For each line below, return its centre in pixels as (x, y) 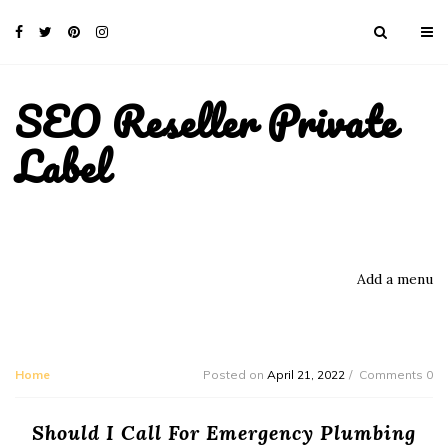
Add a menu (395, 278)
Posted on (235, 374)
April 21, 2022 (306, 374)
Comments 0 (396, 374)
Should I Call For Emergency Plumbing (224, 432)
